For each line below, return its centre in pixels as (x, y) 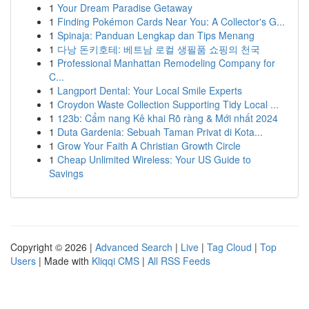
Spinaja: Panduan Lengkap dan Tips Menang (156, 35)
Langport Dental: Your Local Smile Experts (150, 90)
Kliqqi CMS (116, 261)
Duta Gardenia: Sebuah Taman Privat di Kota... (160, 132)
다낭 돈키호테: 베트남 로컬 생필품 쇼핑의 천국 (159, 49)
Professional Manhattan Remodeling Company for (166, 63)
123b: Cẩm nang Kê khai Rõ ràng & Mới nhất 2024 (168, 118)
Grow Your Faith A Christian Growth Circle (149, 146)
